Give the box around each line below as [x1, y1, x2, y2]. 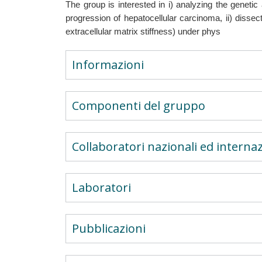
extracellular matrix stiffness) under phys [65, 27, 220, 36]
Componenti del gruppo [72, 98, 205, 113]
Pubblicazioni [72, 220, 146, 236]
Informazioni [72, 57, 144, 73]
